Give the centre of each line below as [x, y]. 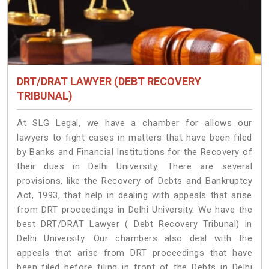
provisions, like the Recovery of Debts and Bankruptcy [134, 181]
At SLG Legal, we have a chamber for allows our [134, 123]
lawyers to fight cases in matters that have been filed [134, 138]
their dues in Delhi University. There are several [134, 167]
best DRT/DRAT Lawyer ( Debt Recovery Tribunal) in [134, 224]
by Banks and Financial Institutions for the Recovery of [134, 152]
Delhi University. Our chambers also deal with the [134, 239]
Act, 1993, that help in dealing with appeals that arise [134, 195]
